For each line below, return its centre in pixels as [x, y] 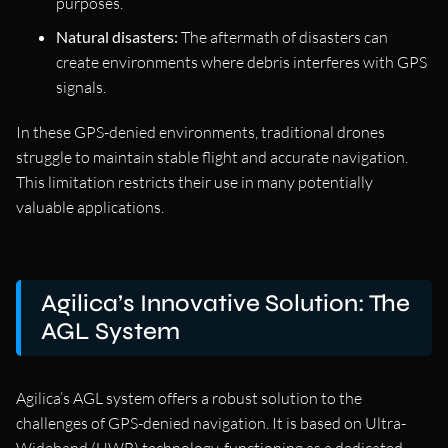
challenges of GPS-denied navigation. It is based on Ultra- [211, 423]
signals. [81, 87]
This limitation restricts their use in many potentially [194, 182]
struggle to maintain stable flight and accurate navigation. [212, 157]
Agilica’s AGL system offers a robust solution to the [189, 398]
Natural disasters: [117, 37]
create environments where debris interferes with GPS [241, 62]
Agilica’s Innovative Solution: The [225, 304]
